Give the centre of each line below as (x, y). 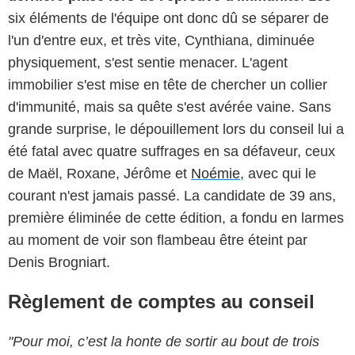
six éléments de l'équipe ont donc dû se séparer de (168, 19)
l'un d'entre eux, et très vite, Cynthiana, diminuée (161, 41)
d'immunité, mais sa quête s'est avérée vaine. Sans (170, 107)
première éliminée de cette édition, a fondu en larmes (176, 218)
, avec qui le (278, 174)
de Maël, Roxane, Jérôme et (99, 174)
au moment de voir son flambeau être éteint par (158, 240)
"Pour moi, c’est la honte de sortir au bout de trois (164, 342)
